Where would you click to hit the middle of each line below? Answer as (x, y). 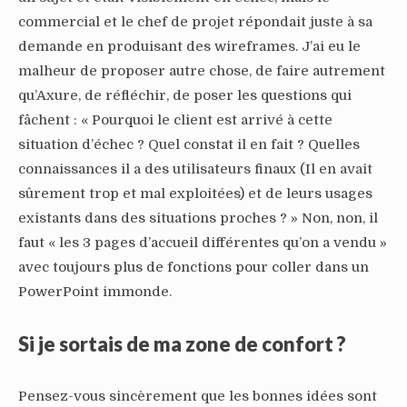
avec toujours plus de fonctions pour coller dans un (194, 267)
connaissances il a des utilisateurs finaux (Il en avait (195, 169)
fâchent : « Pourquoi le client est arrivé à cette (175, 119)
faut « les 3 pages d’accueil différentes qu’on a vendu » (203, 242)
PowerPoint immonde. (95, 291)
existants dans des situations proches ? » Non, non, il (198, 218)
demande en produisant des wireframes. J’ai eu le (189, 46)
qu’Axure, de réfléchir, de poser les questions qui (185, 95)
